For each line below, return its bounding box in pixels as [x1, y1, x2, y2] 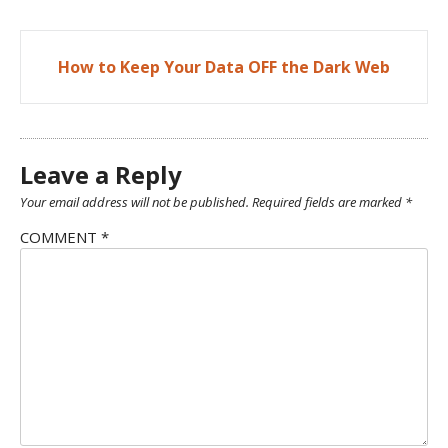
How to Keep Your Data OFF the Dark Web [58, 56, 390, 78]
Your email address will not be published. [20, 193, 249, 211]
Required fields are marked [252, 193, 405, 211]
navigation [19, 61, 174, 104]
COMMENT [20, 227, 101, 247]
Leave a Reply [20, 158, 182, 191]
